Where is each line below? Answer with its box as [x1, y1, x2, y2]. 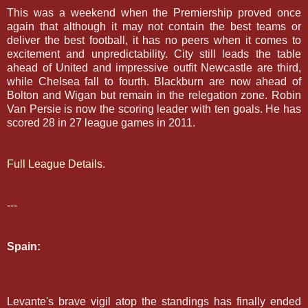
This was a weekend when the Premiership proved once [7, 6, 301, 19]
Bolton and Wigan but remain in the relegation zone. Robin [7, 89, 301, 101]
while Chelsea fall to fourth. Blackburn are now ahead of [7, 75, 301, 87]
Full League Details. [7, 157, 105, 170]
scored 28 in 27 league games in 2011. [7, 116, 195, 129]
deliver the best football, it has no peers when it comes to [7, 34, 301, 46]
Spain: [7, 240, 41, 252]
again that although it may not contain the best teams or [7, 20, 301, 32]
